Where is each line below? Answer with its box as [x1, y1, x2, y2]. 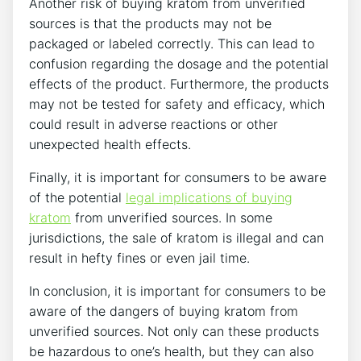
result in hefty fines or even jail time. [29, 249, 250, 266]
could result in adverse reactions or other [29, 115, 278, 132]
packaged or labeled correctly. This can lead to [29, 35, 314, 52]
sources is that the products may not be [29, 15, 272, 31]
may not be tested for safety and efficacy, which [29, 95, 325, 112]
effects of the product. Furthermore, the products [29, 75, 329, 92]
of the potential [29, 189, 126, 205]
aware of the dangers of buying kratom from [29, 302, 298, 319]
